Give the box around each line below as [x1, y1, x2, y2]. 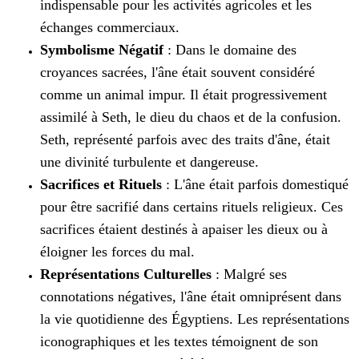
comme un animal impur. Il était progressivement [40, 87, 327, 103]
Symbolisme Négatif [40, 42, 163, 58]
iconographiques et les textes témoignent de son [40, 333, 318, 350]
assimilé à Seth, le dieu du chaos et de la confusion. [40, 109, 341, 126]
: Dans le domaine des [163, 42, 296, 58]
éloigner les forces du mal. [40, 244, 195, 260]
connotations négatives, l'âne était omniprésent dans [40, 288, 341, 305]
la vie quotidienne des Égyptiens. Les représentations [40, 311, 349, 328]
